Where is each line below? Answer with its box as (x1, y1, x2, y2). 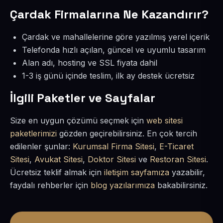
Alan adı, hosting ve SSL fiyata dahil (22, 58, 157, 68)
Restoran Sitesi (150, 154, 206, 164)
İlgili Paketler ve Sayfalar (10, 90, 155, 106)
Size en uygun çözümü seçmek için (10, 115, 146, 125)
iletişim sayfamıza (104, 167, 169, 177)
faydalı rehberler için (10, 180, 91, 190)
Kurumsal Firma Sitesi (73, 141, 154, 151)
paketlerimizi (10, 128, 57, 138)
